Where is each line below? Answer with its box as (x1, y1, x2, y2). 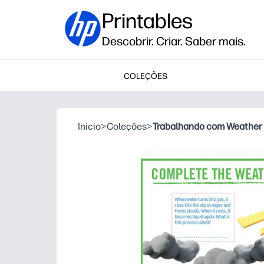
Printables (102, 8, 193, 34)
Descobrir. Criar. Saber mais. (102, 34, 246, 48)
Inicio (78, 121, 101, 132)
